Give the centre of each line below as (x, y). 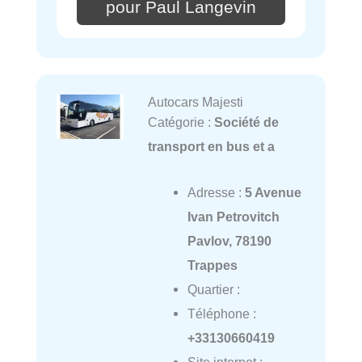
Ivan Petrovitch (233, 216)
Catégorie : (181, 122)
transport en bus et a (211, 147)
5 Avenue (273, 192)
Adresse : (216, 192)
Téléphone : (221, 313)
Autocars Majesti (195, 102)
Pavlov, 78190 (229, 240)
